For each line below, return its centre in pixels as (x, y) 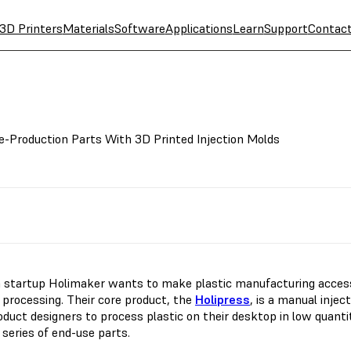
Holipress (223, 299)
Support (286, 28)
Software (139, 28)
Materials (88, 28)
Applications (199, 28)
